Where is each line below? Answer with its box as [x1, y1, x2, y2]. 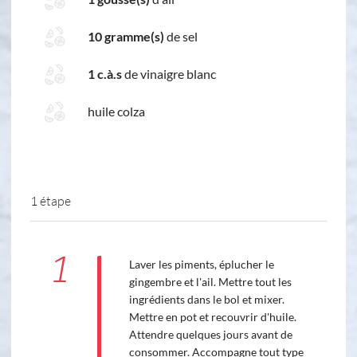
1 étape [30, 192, 71, 208]
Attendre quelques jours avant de [128, 327, 292, 341]
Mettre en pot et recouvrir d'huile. [128, 309, 296, 324]
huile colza [88, 104, 145, 120]
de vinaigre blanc [122, 66, 216, 82]
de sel [164, 29, 198, 45]
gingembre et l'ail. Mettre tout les [128, 274, 292, 288]
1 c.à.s [88, 66, 122, 82]
